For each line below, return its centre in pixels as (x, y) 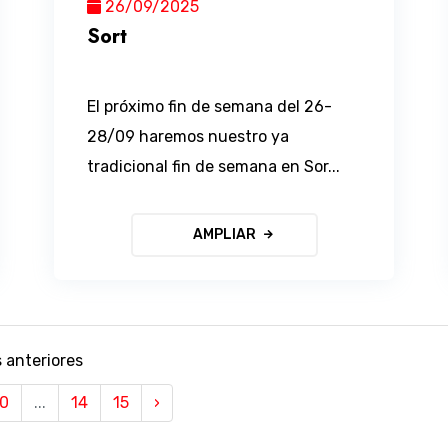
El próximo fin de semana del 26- (210, 106)
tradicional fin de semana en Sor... (214, 166)
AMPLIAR (224, 234)
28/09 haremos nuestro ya (188, 136)
